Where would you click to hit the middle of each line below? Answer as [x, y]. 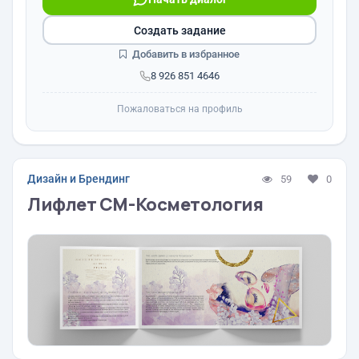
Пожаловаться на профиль [179, 109]
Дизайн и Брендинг [79, 179]
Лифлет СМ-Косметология [145, 204]
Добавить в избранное [185, 54]
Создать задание [179, 30]
